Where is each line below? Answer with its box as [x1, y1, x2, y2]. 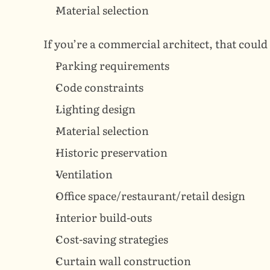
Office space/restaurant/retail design [55, 187, 245, 204]
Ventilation [55, 166, 113, 183]
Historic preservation [55, 144, 168, 161]
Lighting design [55, 101, 136, 118]
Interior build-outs [55, 209, 152, 226]
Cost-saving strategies [55, 231, 168, 248]
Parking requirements [55, 57, 169, 74]
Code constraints [55, 79, 143, 96]
